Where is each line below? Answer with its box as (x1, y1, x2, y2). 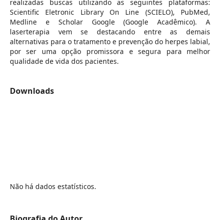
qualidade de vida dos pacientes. (9, 56, 119, 66)
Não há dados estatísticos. (9, 181, 96, 191)
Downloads (9, 85, 54, 96)
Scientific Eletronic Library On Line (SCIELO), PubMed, (9, 7, 211, 17)
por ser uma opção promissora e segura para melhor (9, 46, 211, 56)
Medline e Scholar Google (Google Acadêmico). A (9, 17, 211, 27)
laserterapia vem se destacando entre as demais (9, 27, 211, 36)
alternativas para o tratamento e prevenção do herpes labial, (9, 36, 211, 46)
